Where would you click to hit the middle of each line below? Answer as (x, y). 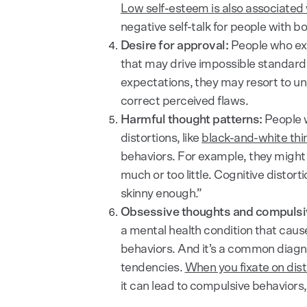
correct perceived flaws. (185, 101)
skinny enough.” (161, 194)
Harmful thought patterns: (192, 120)
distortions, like (161, 138)
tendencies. (153, 268)
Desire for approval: (175, 46)
